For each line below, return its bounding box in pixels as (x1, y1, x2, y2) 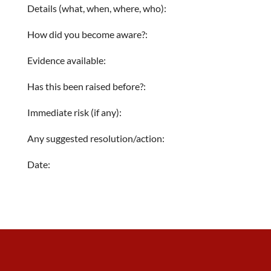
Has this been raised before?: (27, 80, 146, 92)
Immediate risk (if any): (27, 106, 122, 118)
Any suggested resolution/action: (27, 132, 165, 144)
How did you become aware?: (27, 28, 148, 40)
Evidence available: (27, 54, 106, 66)
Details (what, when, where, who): (27, 2, 166, 14)
